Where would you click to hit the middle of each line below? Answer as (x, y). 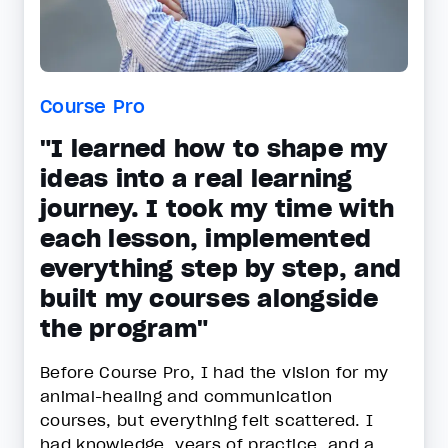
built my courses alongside (209, 298)
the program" (124, 328)
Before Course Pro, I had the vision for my (214, 372)
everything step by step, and (220, 268)
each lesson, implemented (205, 238)
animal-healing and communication (186, 396)
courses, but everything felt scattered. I (207, 420)
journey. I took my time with (217, 208)
